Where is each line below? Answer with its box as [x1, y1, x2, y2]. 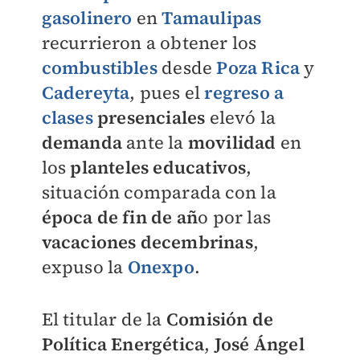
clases [41, 105, 93, 129]
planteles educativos [70, 155, 247, 179]
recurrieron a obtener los [41, 31, 257, 55]
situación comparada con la [41, 180, 276, 204]
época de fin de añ [41, 205, 198, 229]
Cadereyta [41, 80, 130, 104]
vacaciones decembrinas [41, 230, 253, 254]
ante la [121, 130, 188, 154]
